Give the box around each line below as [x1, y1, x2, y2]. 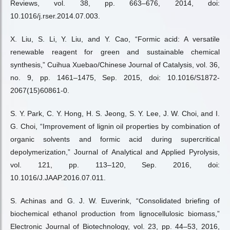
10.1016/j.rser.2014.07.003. [10, 12, 100, 20]
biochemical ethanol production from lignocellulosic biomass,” [10, 209, 220, 218]
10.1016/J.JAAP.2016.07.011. [10, 174, 106, 182]
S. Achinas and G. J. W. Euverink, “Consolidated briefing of [10, 197, 220, 205]
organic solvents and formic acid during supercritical [10, 135, 220, 143]
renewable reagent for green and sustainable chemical [10, 48, 220, 56]
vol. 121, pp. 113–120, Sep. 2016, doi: [10, 161, 220, 169]
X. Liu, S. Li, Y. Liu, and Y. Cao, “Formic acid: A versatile [10, 35, 220, 43]
